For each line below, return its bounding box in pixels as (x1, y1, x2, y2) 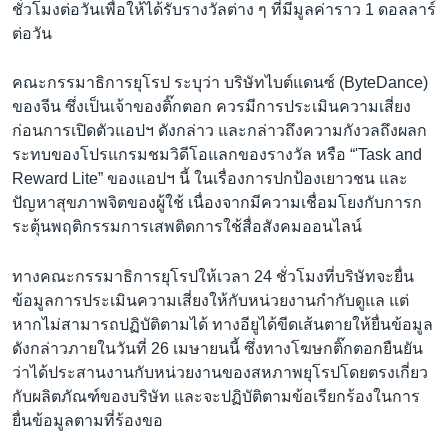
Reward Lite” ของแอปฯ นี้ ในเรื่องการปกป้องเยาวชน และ (12, 170, 408, 188)
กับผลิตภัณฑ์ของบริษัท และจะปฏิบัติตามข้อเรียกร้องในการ (12, 387, 420, 405)
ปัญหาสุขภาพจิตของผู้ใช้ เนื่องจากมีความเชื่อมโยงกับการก (12, 194, 422, 212)
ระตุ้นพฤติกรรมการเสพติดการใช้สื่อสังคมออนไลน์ (12, 218, 362, 236)
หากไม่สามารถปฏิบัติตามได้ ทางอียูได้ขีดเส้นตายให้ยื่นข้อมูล (12, 315, 433, 333)
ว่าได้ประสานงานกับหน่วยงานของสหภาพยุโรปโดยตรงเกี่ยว (12, 363, 428, 381)
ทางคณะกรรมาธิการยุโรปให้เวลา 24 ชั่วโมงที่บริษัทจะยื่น (12, 267, 414, 285)
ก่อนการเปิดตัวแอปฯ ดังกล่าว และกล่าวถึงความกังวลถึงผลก (12, 122, 427, 140)
